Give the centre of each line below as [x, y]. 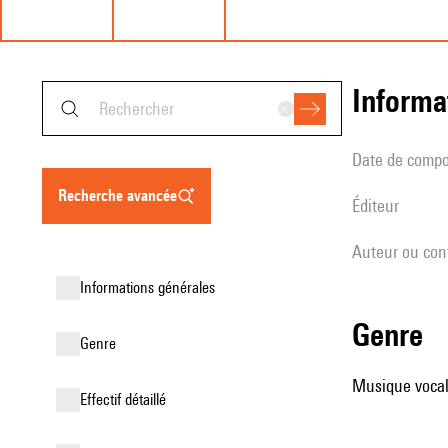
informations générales [149, 287]
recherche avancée [122, 195]
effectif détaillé [126, 399]
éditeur [379, 205]
